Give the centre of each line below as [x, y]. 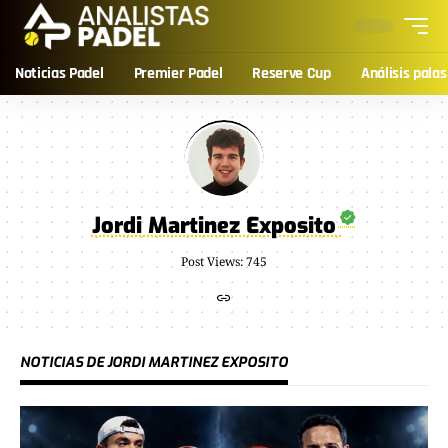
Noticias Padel [59, 73]
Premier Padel [178, 73]
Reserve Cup [291, 73]
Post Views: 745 [224, 261]
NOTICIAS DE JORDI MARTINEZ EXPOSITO [154, 362]
